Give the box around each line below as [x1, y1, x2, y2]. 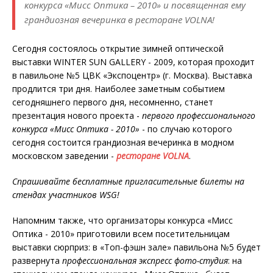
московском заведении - [12, 150, 116, 162]
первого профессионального [142, 110, 255, 122]
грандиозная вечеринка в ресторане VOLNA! [24, 13, 214, 26]
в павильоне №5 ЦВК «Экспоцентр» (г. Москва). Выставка [12, 69, 252, 82]
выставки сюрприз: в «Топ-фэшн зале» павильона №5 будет [12, 241, 261, 253]
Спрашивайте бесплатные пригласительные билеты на [12, 175, 244, 188]
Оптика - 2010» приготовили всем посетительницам [12, 228, 230, 240]
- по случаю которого [140, 123, 232, 135]
